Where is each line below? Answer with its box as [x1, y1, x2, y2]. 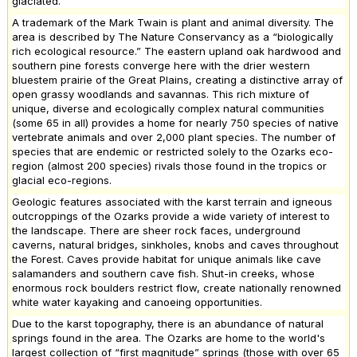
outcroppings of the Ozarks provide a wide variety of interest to [12, 209, 330, 222]
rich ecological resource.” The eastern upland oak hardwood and [12, 44, 341, 57]
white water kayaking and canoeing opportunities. [12, 295, 262, 308]
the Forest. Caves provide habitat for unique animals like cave [12, 252, 321, 265]
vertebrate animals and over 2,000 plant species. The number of [12, 130, 335, 143]
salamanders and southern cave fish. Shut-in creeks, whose [12, 266, 315, 280]
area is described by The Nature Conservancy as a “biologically [12, 29, 333, 43]
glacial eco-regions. [12, 173, 112, 186]
